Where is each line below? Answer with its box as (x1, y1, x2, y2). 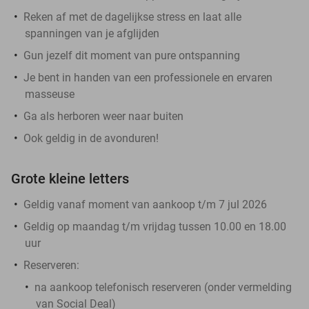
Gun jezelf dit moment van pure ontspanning (23, 48, 240, 62)
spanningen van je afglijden (25, 26, 159, 40)
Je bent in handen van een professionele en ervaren (23, 70, 272, 84)
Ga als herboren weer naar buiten (23, 109, 183, 123)
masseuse (25, 87, 74, 101)
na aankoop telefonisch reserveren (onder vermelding (34, 280, 292, 294)
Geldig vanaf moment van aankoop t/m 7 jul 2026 (23, 197, 267, 211)
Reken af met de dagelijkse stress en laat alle (23, 10, 241, 23)
